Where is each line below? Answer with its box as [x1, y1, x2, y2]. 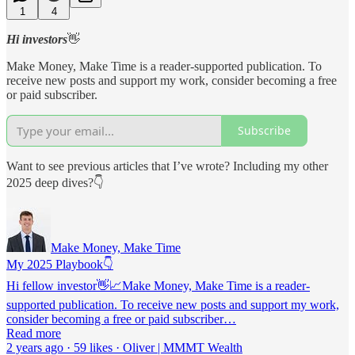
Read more [6, 326, 61, 340]
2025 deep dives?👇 [6, 175, 104, 189]
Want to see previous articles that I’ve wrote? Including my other [6, 158, 328, 173]
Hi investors [6, 32, 67, 46]
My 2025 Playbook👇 [6, 257, 113, 271]
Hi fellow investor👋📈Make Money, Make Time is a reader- [6, 278, 310, 292]
